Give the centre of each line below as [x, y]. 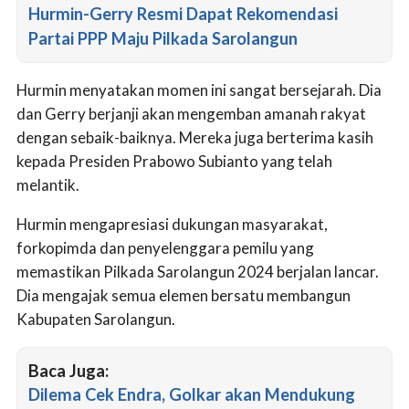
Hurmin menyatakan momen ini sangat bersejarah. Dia [199, 90]
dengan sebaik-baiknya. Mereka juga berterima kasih [195, 138]
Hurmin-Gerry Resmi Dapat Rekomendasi [183, 14]
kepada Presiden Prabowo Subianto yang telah [174, 162]
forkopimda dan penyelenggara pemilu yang [165, 248]
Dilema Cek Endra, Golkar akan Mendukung [192, 395]
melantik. [48, 185]
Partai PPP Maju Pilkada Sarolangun [163, 39]
